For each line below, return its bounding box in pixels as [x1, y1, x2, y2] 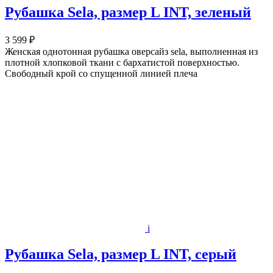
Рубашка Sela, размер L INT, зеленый [5, 4, 251, 21]
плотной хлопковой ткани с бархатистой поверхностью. [5, 57, 239, 68]
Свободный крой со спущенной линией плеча [5, 68, 197, 79]
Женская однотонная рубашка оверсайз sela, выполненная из [5, 46, 258, 57]
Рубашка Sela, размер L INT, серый [5, 246, 236, 263]
